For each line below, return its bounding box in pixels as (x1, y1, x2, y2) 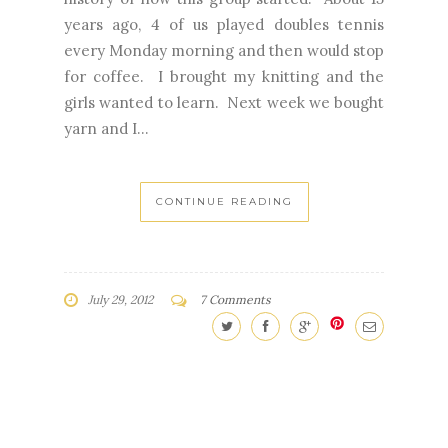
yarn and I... (64, 119, 149, 139)
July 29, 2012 (88, 292, 153, 308)
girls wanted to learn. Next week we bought (64, 93, 384, 113)
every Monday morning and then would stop (64, 41, 384, 61)
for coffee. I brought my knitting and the (64, 67, 384, 87)
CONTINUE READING (155, 195, 293, 209)
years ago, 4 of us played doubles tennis (64, 15, 384, 35)
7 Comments (200, 292, 271, 308)
